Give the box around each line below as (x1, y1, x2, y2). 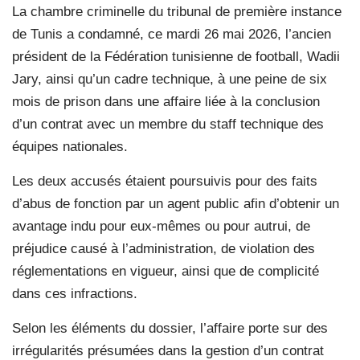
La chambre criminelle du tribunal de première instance (12, 3, 342, 19)
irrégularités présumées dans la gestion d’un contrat (12, 342, 324, 358)
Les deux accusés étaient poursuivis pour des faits (12, 173, 317, 189)
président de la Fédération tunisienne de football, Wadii (12, 48, 340, 64)
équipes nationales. (12, 138, 128, 154)
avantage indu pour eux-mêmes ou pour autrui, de (12, 218, 310, 234)
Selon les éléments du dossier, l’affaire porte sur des (12, 320, 328, 336)
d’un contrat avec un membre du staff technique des (12, 116, 324, 132)
